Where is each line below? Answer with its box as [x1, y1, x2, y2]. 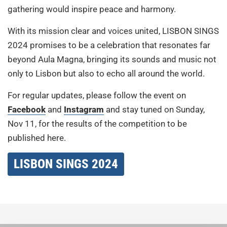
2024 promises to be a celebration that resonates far [8, 40, 210, 50]
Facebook [8, 104, 46, 115]
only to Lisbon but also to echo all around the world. [8, 68, 205, 79]
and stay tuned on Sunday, [104, 104, 205, 115]
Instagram [64, 104, 104, 115]
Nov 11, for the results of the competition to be [8, 118, 187, 129]
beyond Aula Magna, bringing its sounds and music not [8, 54, 216, 64]
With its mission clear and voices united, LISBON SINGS [8, 25, 219, 36]
